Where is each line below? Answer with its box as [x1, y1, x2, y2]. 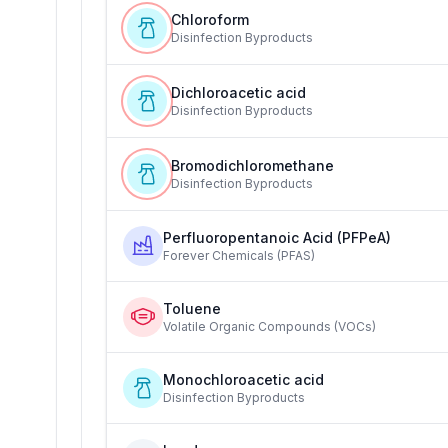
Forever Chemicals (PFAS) [163, 248, 315, 263]
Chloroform [171, 11, 249, 28]
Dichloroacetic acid [171, 84, 306, 101]
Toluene [163, 300, 221, 317]
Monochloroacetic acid [163, 371, 324, 388]
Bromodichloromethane [171, 157, 334, 174]
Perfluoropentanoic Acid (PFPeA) [163, 229, 391, 246]
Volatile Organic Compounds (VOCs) [163, 319, 376, 334]
